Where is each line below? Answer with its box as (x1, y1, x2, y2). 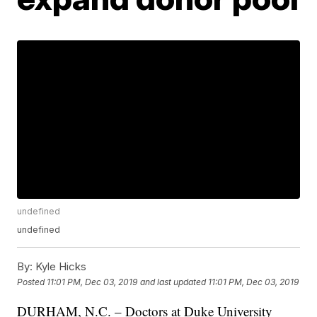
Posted (17, 276, 47, 287)
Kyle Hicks (33, 260, 87, 274)
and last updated (140, 276, 207, 287)
